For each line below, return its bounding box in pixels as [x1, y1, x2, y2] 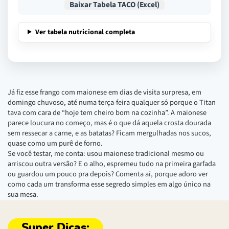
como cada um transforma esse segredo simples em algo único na [8, 178, 211, 190]
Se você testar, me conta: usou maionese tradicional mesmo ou [8, 148, 204, 159]
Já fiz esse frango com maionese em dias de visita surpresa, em [8, 86, 201, 98]
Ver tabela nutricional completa [35, 27, 135, 37]
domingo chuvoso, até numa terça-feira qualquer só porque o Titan [8, 97, 216, 108]
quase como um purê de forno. [8, 138, 103, 149]
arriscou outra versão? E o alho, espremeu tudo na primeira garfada [8, 158, 216, 169]
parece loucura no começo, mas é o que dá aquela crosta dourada [8, 117, 211, 128]
